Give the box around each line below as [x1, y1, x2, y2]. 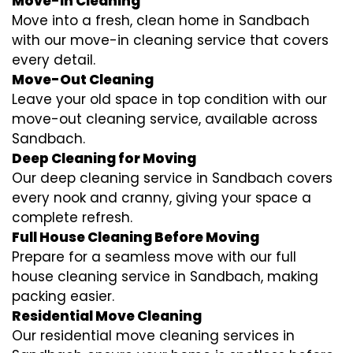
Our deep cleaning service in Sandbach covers [12, 169, 333, 188]
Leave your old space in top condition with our [12, 90, 327, 110]
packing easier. [12, 287, 114, 307]
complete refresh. [12, 208, 132, 228]
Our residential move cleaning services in [12, 326, 295, 346]
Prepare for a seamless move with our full [12, 247, 296, 267]
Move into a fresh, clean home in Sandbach [12, 11, 310, 31]
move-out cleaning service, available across [12, 110, 318, 129]
